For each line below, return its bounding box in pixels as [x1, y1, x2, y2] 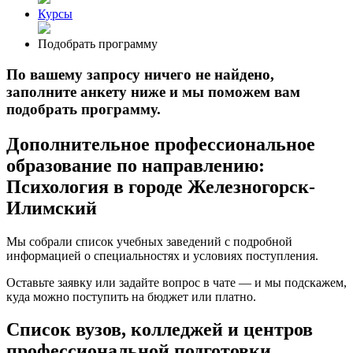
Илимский [6, 197, 97, 218]
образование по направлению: [6, 154, 265, 176]
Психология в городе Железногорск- [6, 176, 315, 197]
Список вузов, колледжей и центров [6, 319, 313, 340]
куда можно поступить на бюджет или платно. [6, 289, 256, 303]
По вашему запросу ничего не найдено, [6, 65, 274, 83]
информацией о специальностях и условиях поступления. [6, 248, 318, 262]
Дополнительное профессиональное [6, 133, 315, 154]
